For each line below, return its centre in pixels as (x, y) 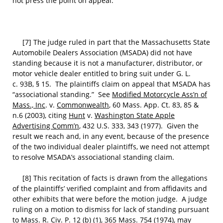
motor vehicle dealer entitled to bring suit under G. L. (102, 73)
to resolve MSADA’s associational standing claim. (93, 157)
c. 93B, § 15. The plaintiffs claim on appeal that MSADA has (111, 84)
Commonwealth (83, 105)
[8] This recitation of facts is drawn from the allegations (110, 178)
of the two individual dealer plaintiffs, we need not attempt (111, 147)
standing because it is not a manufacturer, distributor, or (108, 63)
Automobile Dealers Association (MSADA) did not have (102, 53)
